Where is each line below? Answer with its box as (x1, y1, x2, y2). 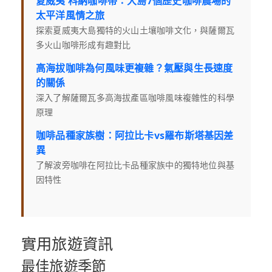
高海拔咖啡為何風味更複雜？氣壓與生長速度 (36, 61, 233, 75)
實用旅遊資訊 (21, 236, 114, 253)
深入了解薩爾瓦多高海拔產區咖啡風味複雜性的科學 (36, 92, 235, 104)
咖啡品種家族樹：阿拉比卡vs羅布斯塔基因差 (36, 129, 234, 143)
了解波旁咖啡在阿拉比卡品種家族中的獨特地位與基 (36, 159, 235, 171)
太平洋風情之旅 (36, 8, 105, 22)
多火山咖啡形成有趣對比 (36, 39, 131, 51)
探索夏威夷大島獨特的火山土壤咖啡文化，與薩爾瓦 (36, 24, 235, 36)
